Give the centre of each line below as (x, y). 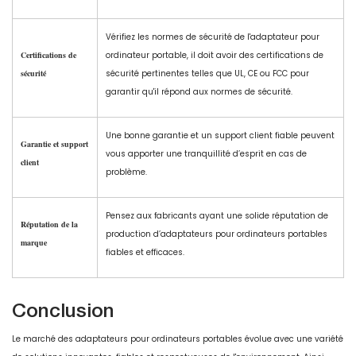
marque (34, 243)
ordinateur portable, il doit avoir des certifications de (215, 56)
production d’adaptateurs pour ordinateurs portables (217, 234)
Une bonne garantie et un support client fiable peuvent (220, 136)
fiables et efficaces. (145, 253)
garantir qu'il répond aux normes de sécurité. (199, 92)
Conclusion (63, 310)
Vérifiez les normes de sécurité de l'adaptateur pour (213, 37)
